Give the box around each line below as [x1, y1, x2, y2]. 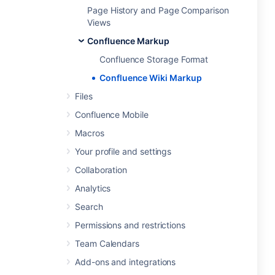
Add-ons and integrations [75, 257, 176, 267]
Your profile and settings [75, 146, 172, 157]
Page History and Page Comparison [87, 5, 229, 15]
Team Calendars [75, 238, 140, 249]
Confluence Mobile [75, 109, 149, 120]
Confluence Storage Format [99, 54, 209, 64]
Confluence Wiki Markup [99, 72, 202, 83]
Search [75, 201, 103, 212]
